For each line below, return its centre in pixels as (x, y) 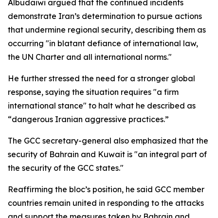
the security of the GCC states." (66, 168)
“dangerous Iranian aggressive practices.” (88, 119)
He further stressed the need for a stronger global (101, 78)
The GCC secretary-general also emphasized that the (108, 141)
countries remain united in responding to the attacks (106, 203)
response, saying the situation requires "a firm (93, 92)
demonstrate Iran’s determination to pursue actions (105, 16)
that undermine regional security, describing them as (107, 30)
